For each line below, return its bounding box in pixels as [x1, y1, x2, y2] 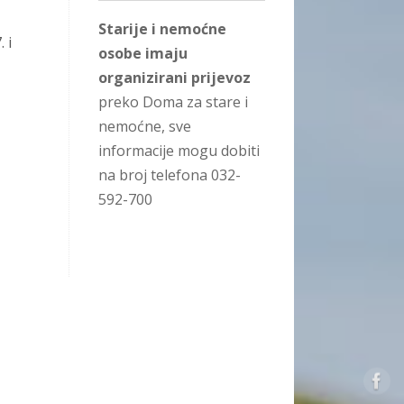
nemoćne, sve [98, 116, 191, 137]
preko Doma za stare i [98, 92, 248, 113]
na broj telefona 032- [98, 165, 241, 186]
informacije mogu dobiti [98, 141, 260, 161]
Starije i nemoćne [98, 19, 226, 40]
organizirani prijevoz [98, 68, 251, 88]
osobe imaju [98, 43, 188, 64]
